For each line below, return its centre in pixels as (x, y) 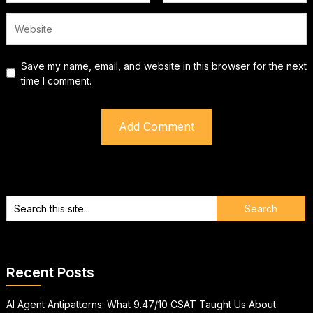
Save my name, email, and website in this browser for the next (163, 66)
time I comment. (56, 80)
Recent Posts (50, 272)
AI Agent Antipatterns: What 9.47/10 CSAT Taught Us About (141, 304)
